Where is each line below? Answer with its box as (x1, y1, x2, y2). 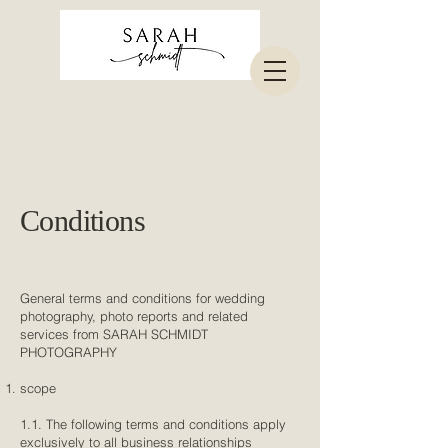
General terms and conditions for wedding (20, 290, 265, 306)
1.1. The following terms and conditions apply (20, 416, 286, 432)
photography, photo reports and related (20, 308, 248, 324)
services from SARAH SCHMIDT (20, 326, 208, 342)
